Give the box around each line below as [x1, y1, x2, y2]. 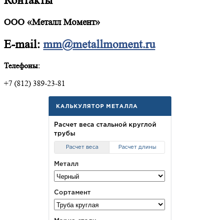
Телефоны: [4, 61, 40, 71]
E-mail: [4, 37, 40, 51]
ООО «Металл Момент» [4, 17, 100, 27]
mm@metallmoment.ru [43, 37, 155, 51]
